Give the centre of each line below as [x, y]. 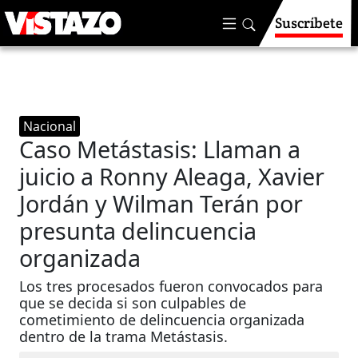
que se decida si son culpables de [133, 303]
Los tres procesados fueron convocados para [171, 286]
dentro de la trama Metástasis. [124, 336]
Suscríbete [309, 23]
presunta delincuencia [138, 231]
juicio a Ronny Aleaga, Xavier [172, 176]
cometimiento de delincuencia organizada [162, 320]
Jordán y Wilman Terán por [161, 203]
